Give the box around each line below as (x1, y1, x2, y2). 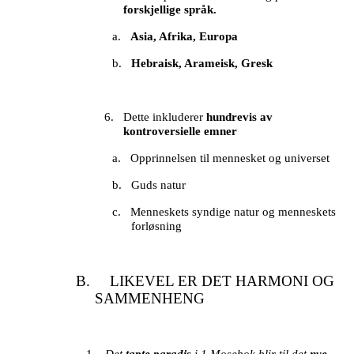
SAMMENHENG (95, 290, 205, 307)
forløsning (131, 220, 183, 233)
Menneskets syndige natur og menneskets (130, 205, 337, 219)
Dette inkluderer (123, 111, 206, 124)
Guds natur (131, 179, 186, 192)
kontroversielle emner (123, 125, 237, 138)
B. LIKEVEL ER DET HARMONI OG (76, 273, 334, 290)
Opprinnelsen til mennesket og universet (130, 152, 330, 165)
